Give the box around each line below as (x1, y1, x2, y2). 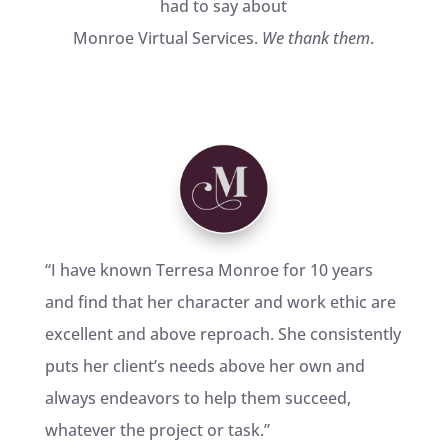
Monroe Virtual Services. (73, 27, 263, 50)
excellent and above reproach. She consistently (44, 323, 401, 346)
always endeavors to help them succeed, (44, 387, 351, 410)
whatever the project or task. (44, 419, 264, 442)
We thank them (262, 27, 371, 50)
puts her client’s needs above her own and (44, 355, 365, 378)
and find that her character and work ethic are (44, 291, 396, 314)
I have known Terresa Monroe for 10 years (50, 259, 373, 282)
